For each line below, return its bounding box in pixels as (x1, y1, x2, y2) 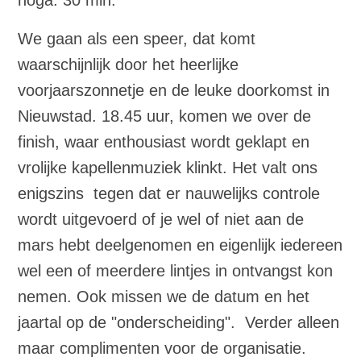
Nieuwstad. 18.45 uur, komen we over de (18, 106, 312, 125)
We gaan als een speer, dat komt (18, 29, 256, 48)
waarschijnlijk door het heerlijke (18, 55, 239, 73)
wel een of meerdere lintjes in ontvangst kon (18, 261, 334, 280)
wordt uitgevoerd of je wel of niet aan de (18, 210, 305, 228)
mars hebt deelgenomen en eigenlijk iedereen (18, 235, 343, 254)
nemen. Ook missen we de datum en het (18, 287, 310, 305)
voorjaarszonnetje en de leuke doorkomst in (18, 81, 330, 99)
